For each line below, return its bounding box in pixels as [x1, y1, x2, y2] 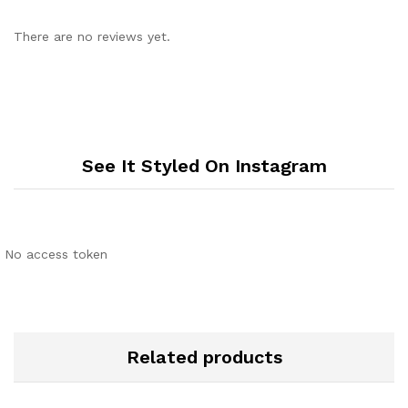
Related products [126, 345, 282, 368]
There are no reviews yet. [14, 29, 170, 45]
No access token [5, 246, 107, 261]
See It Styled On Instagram [81, 154, 327, 177]
